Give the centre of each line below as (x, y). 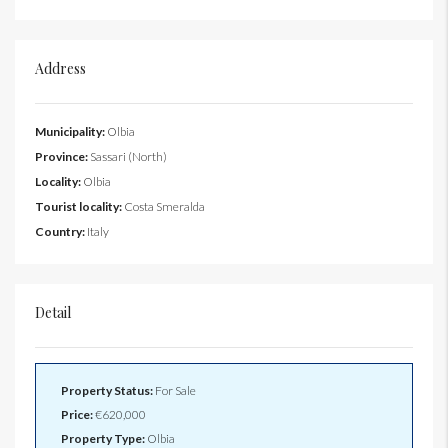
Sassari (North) (127, 157)
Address (60, 69)
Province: (61, 157)
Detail (53, 313)
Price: (77, 415)
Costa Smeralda (163, 207)
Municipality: (70, 132)
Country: (60, 232)
